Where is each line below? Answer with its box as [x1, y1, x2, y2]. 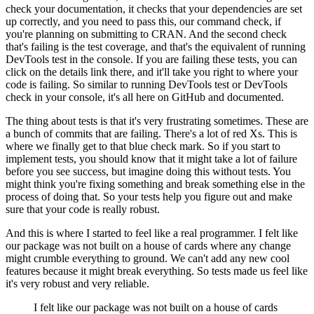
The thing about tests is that [6, 115, 126, 128]
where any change [210, 240, 291, 252]
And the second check [189, 28, 287, 41]
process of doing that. [6, 191, 100, 203]
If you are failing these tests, [136, 53, 259, 66]
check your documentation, [6, 3, 125, 15]
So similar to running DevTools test [73, 78, 229, 91]
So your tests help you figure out [103, 191, 247, 203]
